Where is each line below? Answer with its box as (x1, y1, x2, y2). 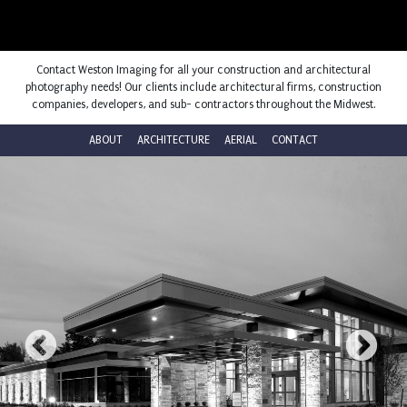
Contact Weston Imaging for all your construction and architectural (36, 64, 371, 76)
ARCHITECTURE (137, 134, 210, 146)
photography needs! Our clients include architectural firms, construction (25, 81, 382, 94)
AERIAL (224, 134, 257, 146)
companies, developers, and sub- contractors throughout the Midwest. (32, 98, 375, 111)
